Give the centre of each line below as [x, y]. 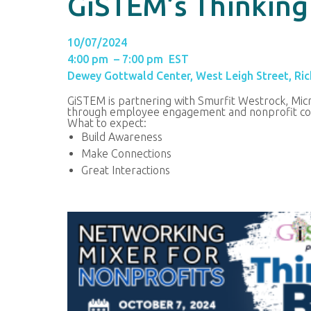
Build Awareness [122, 137]
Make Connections [126, 153]
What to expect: [107, 123]
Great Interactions [126, 170]
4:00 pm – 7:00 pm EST [128, 59]
